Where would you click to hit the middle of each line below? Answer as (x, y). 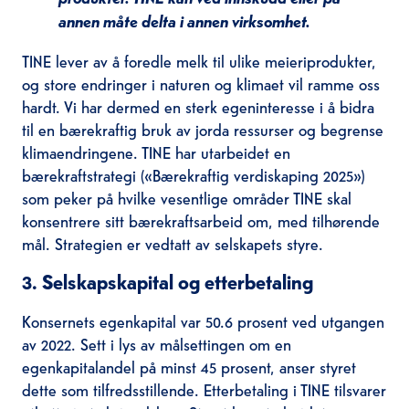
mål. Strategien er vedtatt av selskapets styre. (174, 243)
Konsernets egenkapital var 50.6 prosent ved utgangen (203, 320)
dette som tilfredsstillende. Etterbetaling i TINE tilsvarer (204, 389)
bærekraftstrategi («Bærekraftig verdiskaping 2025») (193, 174)
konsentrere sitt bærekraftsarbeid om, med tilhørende (200, 220)
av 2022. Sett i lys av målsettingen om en (156, 343)
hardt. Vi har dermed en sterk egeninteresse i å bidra (198, 106)
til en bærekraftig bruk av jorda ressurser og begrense (202, 129)
